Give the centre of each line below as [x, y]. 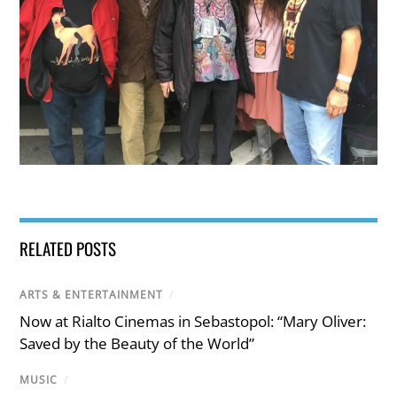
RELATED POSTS [68, 248]
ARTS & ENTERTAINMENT [92, 294]
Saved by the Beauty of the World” [137, 344]
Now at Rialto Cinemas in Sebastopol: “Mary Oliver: [193, 322]
